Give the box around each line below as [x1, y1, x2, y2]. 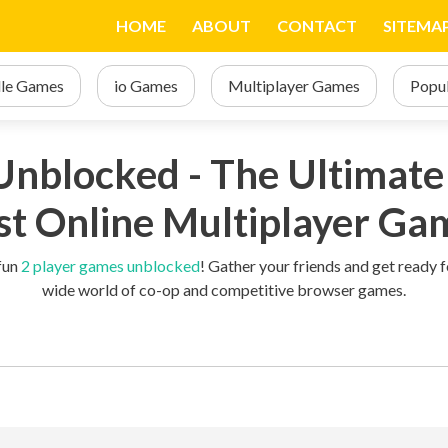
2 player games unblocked [20, 256, 200, 275]
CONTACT [277, 16, 357, 35]
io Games [114, 76, 178, 95]
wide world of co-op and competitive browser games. [42, 280, 406, 299]
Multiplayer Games [228, 76, 360, 95]
